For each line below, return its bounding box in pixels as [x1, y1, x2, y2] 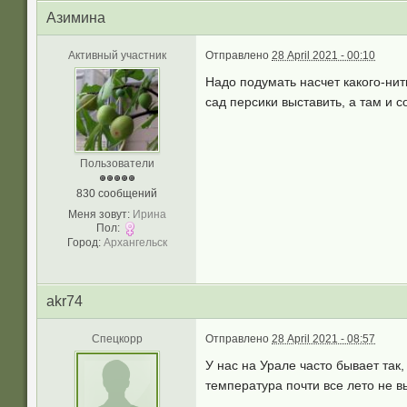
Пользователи [79, 157, 154, 170]
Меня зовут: [67, 208, 130, 221]
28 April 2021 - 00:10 [272, 49, 375, 62]
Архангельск [103, 236, 167, 249]
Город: [66, 236, 101, 249]
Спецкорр [91, 333, 143, 345]
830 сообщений [76, 187, 157, 200]
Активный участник [67, 49, 166, 62]
